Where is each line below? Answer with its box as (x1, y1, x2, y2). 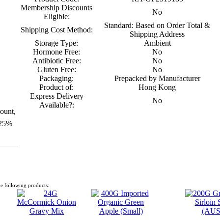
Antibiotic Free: (32, 56, 81, 65)
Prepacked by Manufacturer (114, 74, 200, 82)
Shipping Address (130, 30, 185, 38)
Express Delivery (29, 92, 83, 100)
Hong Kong (138, 83, 176, 91)
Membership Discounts (21, 3, 92, 12)
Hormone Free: (33, 48, 80, 56)
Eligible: (43, 12, 70, 21)
